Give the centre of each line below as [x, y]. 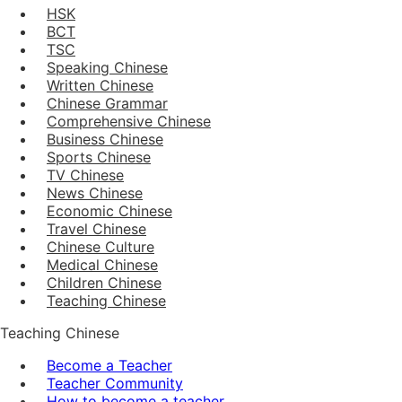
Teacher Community [115, 383]
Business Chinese [105, 139]
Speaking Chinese [107, 67]
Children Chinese [104, 282]
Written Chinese [100, 85]
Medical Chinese [102, 264]
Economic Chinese [109, 210]
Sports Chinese [99, 157]
